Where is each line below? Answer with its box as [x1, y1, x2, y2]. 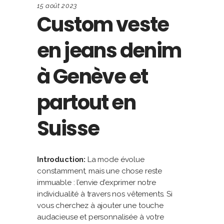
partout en [37, 88, 135, 116]
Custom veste [37, 10, 169, 38]
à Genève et [37, 62, 148, 90]
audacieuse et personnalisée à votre [37, 212, 164, 221]
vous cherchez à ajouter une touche [37, 201, 163, 210]
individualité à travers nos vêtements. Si [37, 189, 172, 198]
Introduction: [37, 155, 86, 164]
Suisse [37, 114, 99, 142]
